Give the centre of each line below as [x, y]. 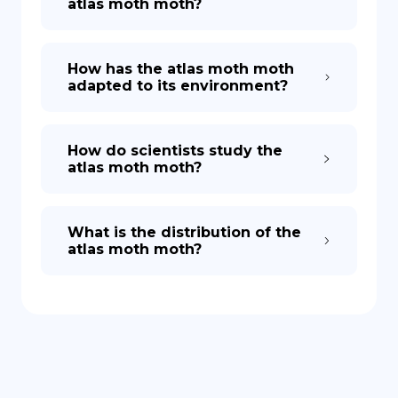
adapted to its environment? [178, 86]
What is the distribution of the [184, 232]
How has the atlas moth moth [181, 69]
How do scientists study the [175, 151]
